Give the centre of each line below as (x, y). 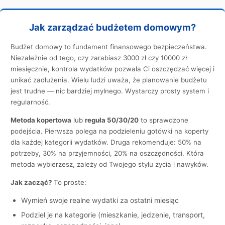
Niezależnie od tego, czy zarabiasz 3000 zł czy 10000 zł (99, 58)
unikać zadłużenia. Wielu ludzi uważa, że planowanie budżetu (109, 80)
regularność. (30, 102)
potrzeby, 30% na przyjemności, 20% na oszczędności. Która (107, 153)
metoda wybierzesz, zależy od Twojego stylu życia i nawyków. (109, 164)
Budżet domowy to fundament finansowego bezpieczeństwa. (109, 46)
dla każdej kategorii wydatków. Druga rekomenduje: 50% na (106, 142)
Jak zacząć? (31, 182)
